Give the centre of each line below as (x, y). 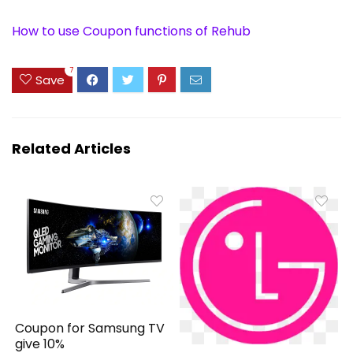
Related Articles (71, 148)
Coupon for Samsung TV (90, 329)
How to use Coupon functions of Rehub (131, 32)
